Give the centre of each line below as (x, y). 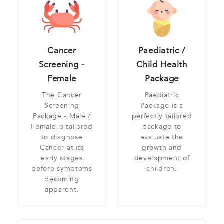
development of (162, 158)
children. (162, 169)
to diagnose (62, 137)
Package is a (162, 106)
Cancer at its (62, 148)
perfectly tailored (162, 116)
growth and (162, 148)
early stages (62, 158)
